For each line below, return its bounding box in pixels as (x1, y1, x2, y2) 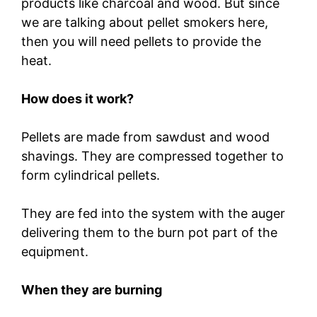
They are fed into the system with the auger (21, 205, 285, 221)
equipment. (21, 243, 92, 259)
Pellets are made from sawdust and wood (21, 129, 270, 144)
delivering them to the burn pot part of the (21, 224, 277, 240)
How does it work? (21, 91, 134, 106)
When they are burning (21, 282, 162, 297)
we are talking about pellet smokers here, (21, 14, 268, 30)
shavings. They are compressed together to (21, 148, 284, 163)
